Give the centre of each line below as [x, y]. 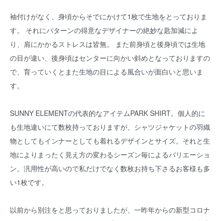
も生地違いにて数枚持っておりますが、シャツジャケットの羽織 [110, 127]
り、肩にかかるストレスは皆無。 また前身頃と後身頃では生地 [108, 44]
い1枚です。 [29, 182]
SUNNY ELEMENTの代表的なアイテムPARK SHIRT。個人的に [108, 113]
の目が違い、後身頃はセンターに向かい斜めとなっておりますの [110, 58]
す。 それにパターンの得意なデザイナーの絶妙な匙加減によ [104, 30]
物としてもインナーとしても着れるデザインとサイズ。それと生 [110, 141]
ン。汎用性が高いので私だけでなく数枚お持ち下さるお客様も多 [110, 168]
